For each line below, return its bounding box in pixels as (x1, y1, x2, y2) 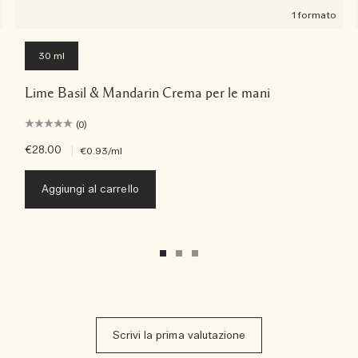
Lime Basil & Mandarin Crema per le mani (24, 86, 270, 101)
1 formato (291, 9, 337, 22)
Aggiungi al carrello (41, 183, 139, 197)
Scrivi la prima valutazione (112, 329, 246, 344)
